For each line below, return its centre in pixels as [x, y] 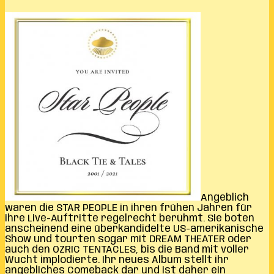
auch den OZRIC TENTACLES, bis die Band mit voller [127, 250]
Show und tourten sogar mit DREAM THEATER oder [128, 240]
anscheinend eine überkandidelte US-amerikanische [134, 229]
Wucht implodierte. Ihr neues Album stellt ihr [117, 261]
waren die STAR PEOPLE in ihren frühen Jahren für [128, 209]
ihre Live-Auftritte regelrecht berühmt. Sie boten [130, 219]
